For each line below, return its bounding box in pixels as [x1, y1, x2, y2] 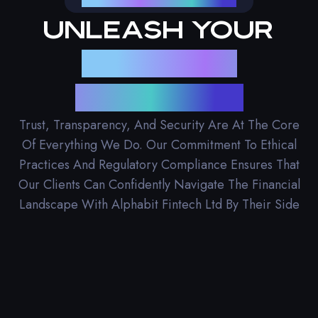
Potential [75, 83, 243, 111]
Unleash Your [43, 15, 275, 43]
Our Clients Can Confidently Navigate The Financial [18, 175, 300, 194]
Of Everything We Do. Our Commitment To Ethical [21, 135, 297, 154]
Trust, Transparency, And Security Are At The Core [18, 115, 300, 134]
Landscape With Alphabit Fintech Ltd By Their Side [18, 194, 300, 214]
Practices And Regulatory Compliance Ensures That [18, 155, 300, 174]
